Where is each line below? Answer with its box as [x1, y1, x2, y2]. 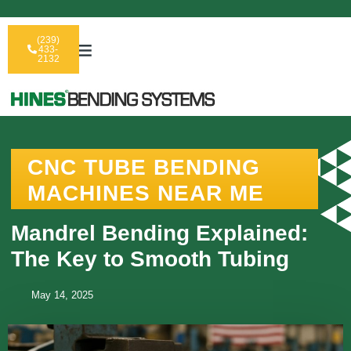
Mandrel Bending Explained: [11, 220, 308, 245]
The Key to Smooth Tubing [11, 246, 289, 271]
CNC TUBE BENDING [27, 154, 260, 179]
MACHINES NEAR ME [27, 180, 264, 205]
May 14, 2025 [31, 288, 93, 301]
